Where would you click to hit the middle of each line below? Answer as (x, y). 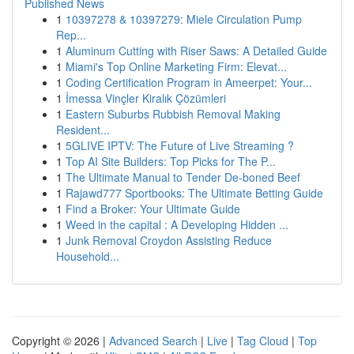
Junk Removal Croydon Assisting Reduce (169, 240)
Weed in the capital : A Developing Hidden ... (177, 224)
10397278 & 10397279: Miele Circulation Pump (184, 19)
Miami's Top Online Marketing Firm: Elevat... (176, 66)
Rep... (71, 35)
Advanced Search (153, 341)
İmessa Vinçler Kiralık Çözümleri (146, 98)
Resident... (83, 130)
